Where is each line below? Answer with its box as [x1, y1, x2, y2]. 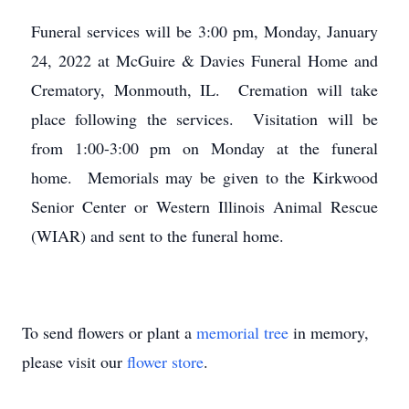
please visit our [22, 351, 127, 372]
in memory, [288, 321, 369, 343]
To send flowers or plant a [22, 321, 196, 343]
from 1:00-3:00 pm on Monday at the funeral [31, 137, 378, 159]
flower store [127, 351, 204, 372]
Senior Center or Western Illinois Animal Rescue [31, 195, 378, 217]
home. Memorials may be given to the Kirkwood [31, 166, 378, 188]
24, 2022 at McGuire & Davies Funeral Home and [31, 49, 378, 71]
